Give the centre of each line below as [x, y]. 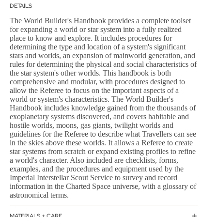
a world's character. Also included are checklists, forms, [94, 160]
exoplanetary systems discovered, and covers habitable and [99, 117]
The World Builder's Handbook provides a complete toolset [100, 21]
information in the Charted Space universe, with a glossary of [103, 186]
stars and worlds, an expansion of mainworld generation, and [102, 56]
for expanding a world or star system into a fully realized [96, 30]
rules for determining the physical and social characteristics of [103, 64]
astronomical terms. [39, 195]
